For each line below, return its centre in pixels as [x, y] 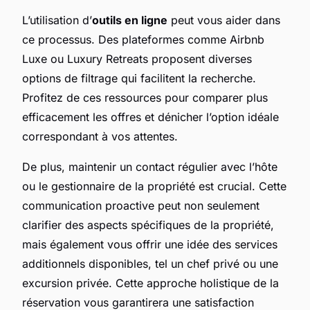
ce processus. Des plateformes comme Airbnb [143, 39]
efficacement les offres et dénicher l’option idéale [151, 117]
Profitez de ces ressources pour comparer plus [145, 97]
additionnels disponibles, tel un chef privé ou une [150, 263]
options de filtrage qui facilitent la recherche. [139, 78]
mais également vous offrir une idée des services [150, 244]
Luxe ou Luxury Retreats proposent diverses [137, 58]
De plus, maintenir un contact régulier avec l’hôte [150, 166]
